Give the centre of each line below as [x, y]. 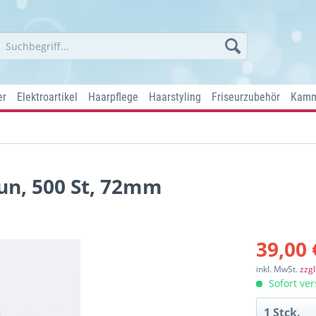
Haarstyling [175, 97]
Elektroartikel [47, 97]
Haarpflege [113, 97]
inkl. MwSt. [278, 269]
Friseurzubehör [246, 97]
